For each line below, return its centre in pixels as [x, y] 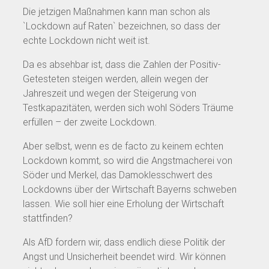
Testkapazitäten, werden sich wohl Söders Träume [128, 107]
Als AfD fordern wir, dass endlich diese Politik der [124, 242]
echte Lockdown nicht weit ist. [86, 40]
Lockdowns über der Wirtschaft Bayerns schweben [130, 189]
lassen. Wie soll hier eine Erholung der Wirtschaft [123, 204]
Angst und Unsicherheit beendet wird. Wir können [124, 256]
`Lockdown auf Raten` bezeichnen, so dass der [122, 26]
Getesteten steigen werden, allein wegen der [116, 79]
